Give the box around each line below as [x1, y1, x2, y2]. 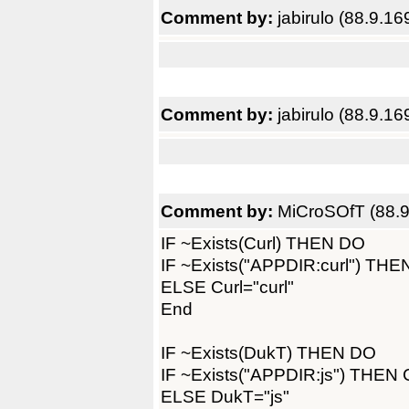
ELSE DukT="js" [161, 386, 289, 406]
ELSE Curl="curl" [161, 277, 294, 297]
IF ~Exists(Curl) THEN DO [161, 233, 365, 253]
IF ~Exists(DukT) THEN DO [161, 342, 376, 362]
